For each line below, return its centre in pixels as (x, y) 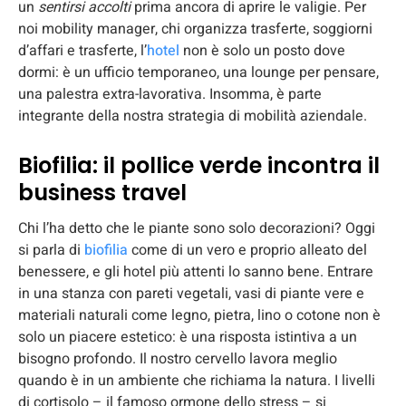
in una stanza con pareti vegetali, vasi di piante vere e (191, 293)
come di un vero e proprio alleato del (247, 250)
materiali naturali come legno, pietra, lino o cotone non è (199, 315)
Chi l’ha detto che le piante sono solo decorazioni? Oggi (197, 228)
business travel (102, 192)
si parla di (51, 250)
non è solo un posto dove (264, 50)
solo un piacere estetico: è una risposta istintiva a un (188, 337)
